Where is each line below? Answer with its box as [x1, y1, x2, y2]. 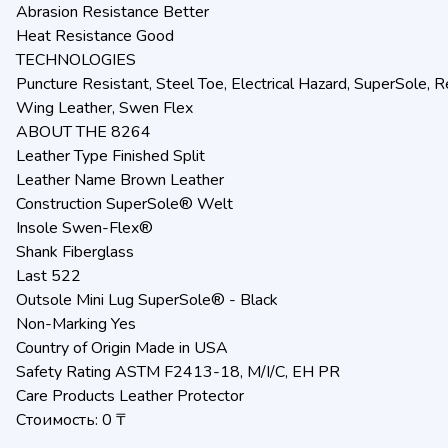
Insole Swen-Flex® [16, 217, 153, 239]
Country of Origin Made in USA [16, 337, 228, 359]
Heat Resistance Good [16, 25, 174, 47]
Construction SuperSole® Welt [16, 193, 233, 215]
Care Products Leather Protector [16, 385, 244, 407]
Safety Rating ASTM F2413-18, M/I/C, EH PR [16, 361, 340, 383]
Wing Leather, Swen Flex [16, 97, 193, 119]
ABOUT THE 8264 [16, 121, 151, 143]
